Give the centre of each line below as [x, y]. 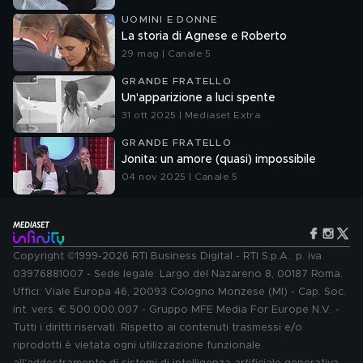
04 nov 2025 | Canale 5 [180, 177]
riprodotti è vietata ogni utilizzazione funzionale [137, 346]
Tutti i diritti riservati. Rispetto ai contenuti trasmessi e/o [158, 328]
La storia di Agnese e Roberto [204, 36]
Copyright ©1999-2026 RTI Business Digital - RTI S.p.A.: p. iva [167, 256]
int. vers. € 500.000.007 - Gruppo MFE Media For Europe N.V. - [176, 310]
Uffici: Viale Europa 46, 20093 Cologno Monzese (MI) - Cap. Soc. [179, 292]
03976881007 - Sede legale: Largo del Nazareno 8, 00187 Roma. [178, 274]
